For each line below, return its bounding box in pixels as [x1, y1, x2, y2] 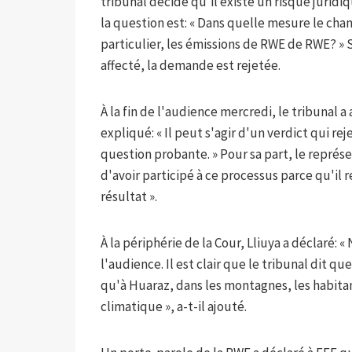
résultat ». [101, 187, 157, 205]
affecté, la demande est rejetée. [101, 56, 280, 74]
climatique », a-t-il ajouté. [101, 297, 247, 315]
